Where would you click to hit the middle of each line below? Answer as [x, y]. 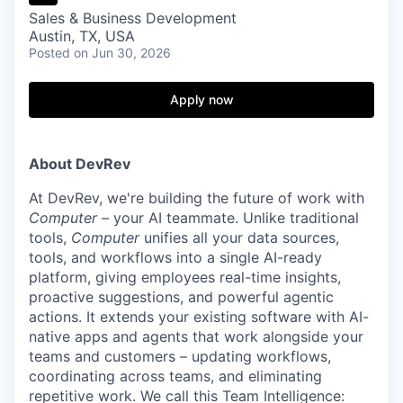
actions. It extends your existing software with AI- [199, 317]
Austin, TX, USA [82, 36]
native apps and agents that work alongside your [196, 336]
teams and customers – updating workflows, [180, 356]
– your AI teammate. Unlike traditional [228, 218]
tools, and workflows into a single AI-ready [175, 257]
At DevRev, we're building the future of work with [197, 198]
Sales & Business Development [133, 18]
